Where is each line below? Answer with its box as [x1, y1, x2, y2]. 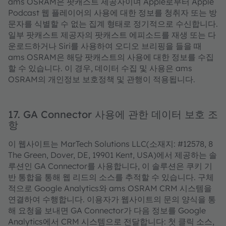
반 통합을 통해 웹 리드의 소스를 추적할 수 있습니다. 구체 [8, 172, 214, 182]
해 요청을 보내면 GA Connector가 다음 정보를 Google [8, 205, 206, 215]
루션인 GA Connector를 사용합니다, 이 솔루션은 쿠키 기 [8, 161, 212, 171]
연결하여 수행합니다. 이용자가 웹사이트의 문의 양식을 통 [8, 194, 216, 204]
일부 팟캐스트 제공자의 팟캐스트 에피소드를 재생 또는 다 [8, 30, 216, 40]
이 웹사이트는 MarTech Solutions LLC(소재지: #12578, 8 [8, 139, 213, 149]
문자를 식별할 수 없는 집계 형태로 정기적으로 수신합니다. [8, 19, 218, 29]
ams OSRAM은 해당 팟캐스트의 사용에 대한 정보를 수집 [8, 52, 214, 62]
